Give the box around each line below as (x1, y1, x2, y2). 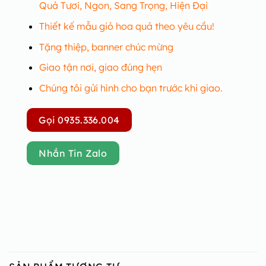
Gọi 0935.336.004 (39, 113, 120, 126)
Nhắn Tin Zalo (39, 147, 107, 159)
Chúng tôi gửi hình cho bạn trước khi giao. (39, 81, 223, 94)
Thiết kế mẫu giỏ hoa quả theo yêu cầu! (39, 20, 214, 33)
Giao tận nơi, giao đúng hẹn (39, 61, 162, 74)
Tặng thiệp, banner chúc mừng (39, 40, 173, 53)
